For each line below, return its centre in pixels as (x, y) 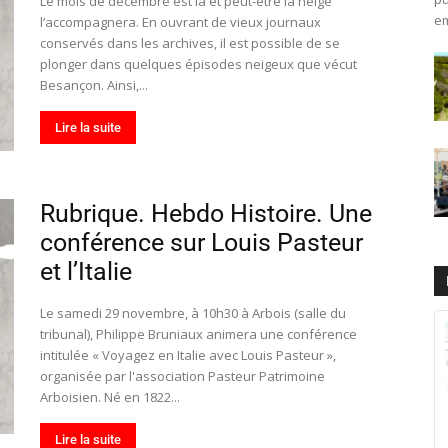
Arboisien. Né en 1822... (110, 397)
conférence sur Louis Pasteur (201, 242)
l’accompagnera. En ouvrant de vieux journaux (180, 22)
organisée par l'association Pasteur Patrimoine (182, 376)
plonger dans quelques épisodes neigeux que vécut (198, 64)
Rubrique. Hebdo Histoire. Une (206, 213)
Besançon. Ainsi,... (94, 85)
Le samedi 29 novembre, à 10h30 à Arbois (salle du (193, 313)
